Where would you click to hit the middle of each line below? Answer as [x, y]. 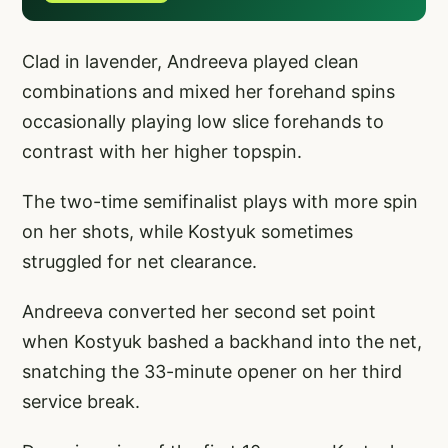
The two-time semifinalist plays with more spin [220, 202]
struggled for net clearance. [142, 262]
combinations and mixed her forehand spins [208, 92]
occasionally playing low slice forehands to [203, 122]
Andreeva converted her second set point [199, 312]
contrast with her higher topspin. [164, 152]
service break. [81, 402]
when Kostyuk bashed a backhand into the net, [222, 342]
